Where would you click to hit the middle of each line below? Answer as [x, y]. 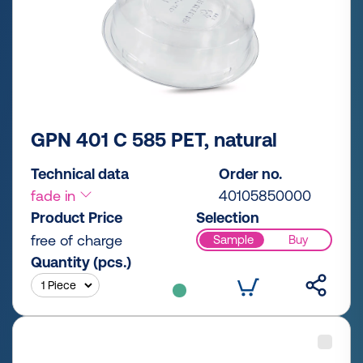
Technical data [80, 173]
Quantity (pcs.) [81, 262]
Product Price [77, 217]
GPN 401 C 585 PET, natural [154, 139]
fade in [55, 195]
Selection [228, 217]
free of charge [77, 240]
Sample [233, 240]
